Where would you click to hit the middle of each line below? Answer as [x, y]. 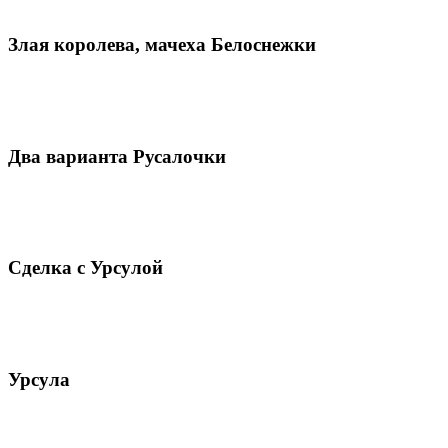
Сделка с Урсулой [85, 268]
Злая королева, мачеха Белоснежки [162, 45]
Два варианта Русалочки [117, 156]
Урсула [39, 379]
